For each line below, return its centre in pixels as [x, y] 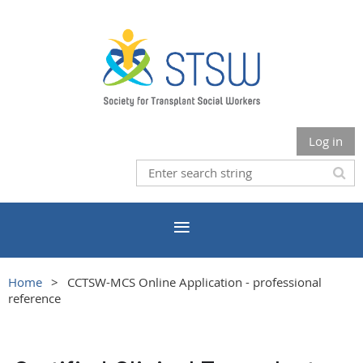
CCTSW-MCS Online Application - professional [194, 282]
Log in [326, 141]
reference [34, 298]
